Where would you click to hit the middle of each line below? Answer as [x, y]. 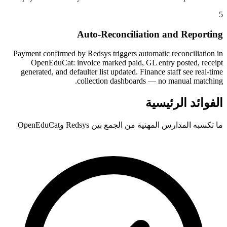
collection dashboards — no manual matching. [150, 81]
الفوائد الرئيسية [184, 103]
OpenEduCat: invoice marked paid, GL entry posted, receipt [127, 63]
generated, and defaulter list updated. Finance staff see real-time [122, 72]
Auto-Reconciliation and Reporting [150, 34]
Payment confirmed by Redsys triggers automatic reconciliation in [118, 54]
